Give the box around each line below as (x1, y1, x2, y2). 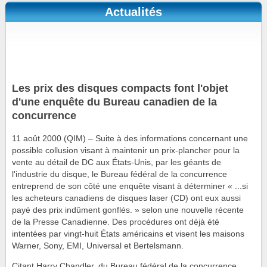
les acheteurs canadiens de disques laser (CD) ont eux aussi (12, 194, 241, 203)
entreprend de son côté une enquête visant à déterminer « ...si (12, 182, 248, 191)
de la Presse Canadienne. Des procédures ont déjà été (12, 218, 219, 227)
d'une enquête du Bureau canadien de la (12, 95, 217, 108)
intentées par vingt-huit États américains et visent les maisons (12, 229, 244, 239)
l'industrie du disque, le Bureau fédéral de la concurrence (12, 170, 227, 179)
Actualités (105, 5, 162, 19)
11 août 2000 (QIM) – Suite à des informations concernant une (12, 134, 248, 144)
